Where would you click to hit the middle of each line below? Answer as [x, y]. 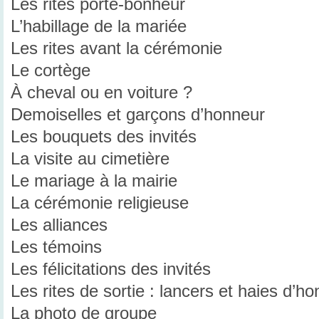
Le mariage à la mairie [94, 181]
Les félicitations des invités [111, 270]
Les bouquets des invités [104, 137]
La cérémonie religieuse [100, 203]
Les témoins [56, 247]
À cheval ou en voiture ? [101, 93]
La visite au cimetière [90, 159]
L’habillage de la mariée [99, 27]
